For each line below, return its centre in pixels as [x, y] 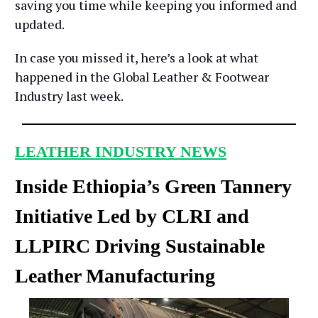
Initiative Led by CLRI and [132, 216]
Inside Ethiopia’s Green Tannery [153, 187]
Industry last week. [69, 96]
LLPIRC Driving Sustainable [140, 246]
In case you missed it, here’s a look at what [137, 58]
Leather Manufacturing [115, 276]
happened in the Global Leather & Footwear [142, 77]
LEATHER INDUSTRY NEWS [121, 152]
